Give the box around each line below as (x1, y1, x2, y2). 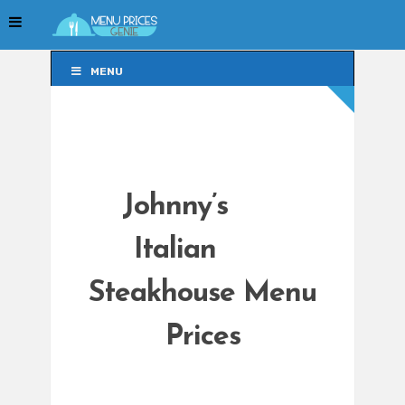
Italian (133, 236, 216, 266)
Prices (165, 323, 240, 353)
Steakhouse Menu (89, 279, 316, 309)
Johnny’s (121, 193, 228, 222)
